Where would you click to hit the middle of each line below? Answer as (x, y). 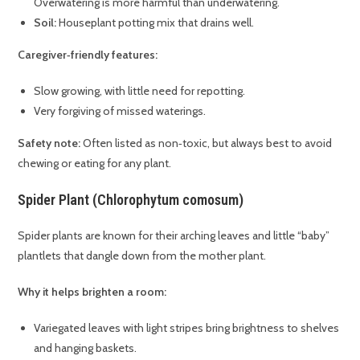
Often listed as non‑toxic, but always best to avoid (207, 143)
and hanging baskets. (86, 348)
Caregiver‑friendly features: (88, 54)
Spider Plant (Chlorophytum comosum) (131, 199)
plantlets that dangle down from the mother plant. (142, 255)
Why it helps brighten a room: (92, 291)
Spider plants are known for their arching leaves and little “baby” (174, 235)
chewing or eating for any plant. (95, 163)
